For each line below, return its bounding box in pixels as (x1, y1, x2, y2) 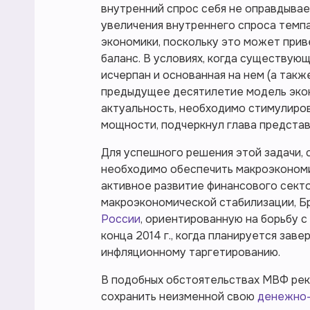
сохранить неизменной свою (101, 289, 257, 304)
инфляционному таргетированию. (101, 245, 280, 259)
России (101, 212, 140, 226)
